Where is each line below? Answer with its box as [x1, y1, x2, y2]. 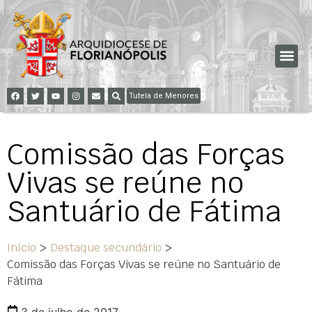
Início [7, 240, 36, 255]
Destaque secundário [50, 240, 162, 255]
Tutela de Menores [129, 91, 198, 100]
